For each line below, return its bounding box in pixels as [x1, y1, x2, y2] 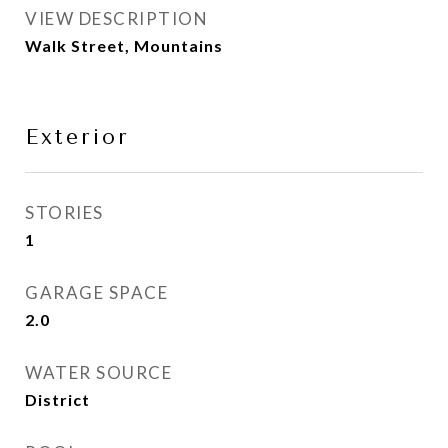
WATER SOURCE [25, 362, 172, 383]
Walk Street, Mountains [25, 36, 223, 55]
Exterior [25, 125, 130, 149]
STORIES [25, 202, 104, 223]
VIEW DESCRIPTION [25, 8, 208, 29]
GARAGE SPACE [25, 282, 168, 303]
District [25, 390, 90, 409]
